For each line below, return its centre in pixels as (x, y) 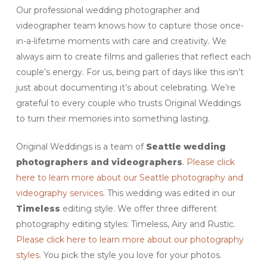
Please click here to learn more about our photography (130, 240)
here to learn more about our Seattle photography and (129, 178)
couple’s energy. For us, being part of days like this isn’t (130, 72)
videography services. (60, 193)
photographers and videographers (99, 162)
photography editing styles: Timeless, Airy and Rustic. (125, 224)
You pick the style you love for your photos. (131, 255)
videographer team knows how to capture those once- (130, 26)
